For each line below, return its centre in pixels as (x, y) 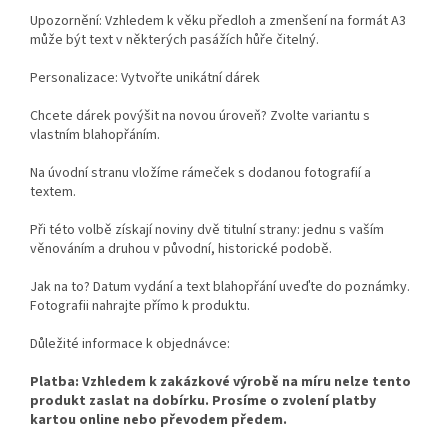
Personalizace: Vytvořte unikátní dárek (145, 78)
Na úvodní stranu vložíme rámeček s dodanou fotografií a (200, 173)
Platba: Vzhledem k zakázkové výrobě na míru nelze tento (220, 382)
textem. (53, 192)
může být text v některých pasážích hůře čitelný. (174, 40)
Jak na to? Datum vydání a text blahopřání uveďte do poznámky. (220, 287)
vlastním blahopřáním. (95, 135)
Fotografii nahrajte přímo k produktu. (140, 306)
